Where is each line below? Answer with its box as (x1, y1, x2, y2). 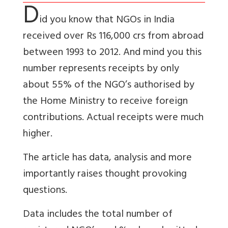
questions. (23, 181, 67, 201)
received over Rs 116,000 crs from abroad (23, 27, 204, 46)
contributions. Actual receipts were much (23, 108, 204, 128)
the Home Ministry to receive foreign (23, 92, 188, 111)
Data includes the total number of (23, 205, 173, 224)
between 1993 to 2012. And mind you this (23, 43, 202, 63)
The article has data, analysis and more (23, 149, 192, 168)
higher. (23, 125, 52, 144)
